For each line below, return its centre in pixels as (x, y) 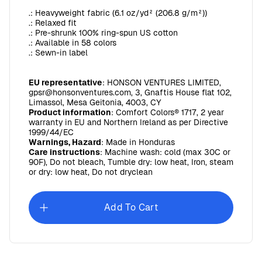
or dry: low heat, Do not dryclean (91, 172)
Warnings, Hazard (65, 142)
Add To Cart (131, 207)
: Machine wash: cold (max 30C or (165, 152)
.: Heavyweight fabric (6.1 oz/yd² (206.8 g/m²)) (118, 13)
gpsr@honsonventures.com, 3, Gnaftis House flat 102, (130, 92)
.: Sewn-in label (58, 53)
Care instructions (64, 152)
